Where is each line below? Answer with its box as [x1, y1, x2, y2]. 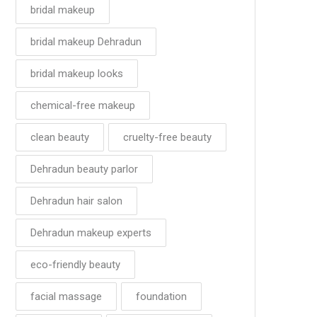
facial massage [30, 290, 102, 303]
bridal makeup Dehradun [30, 35, 142, 48]
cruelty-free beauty [123, 131, 212, 144]
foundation [136, 290, 187, 303]
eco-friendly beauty [30, 258, 120, 271]
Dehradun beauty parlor [30, 163, 138, 175]
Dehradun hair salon [30, 195, 122, 207]
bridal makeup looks [30, 67, 123, 80]
